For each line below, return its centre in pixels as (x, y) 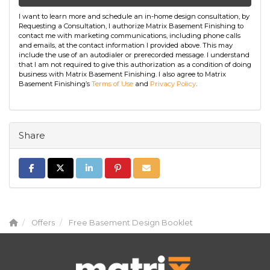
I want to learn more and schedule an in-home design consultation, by (134, 17)
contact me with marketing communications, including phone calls (130, 36)
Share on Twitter (89, 168)
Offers (43, 223)
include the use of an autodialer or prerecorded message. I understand (134, 55)
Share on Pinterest (151, 168)
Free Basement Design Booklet (131, 223)
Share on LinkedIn (121, 168)
